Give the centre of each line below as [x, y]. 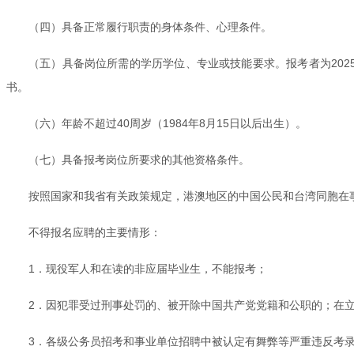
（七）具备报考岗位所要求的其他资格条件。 [139, 159]
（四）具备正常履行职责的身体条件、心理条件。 [150, 26]
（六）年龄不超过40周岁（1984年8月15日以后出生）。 [168, 123]
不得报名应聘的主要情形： [95, 232]
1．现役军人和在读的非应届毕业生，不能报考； [148, 268]
